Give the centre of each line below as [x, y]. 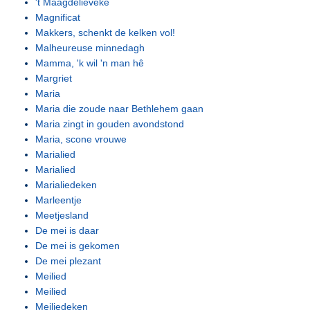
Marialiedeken [66, 185]
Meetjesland [62, 215]
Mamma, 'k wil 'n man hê [90, 63]
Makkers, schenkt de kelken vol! [106, 33]
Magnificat [58, 17]
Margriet [54, 78]
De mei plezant [69, 261]
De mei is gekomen [78, 246]
